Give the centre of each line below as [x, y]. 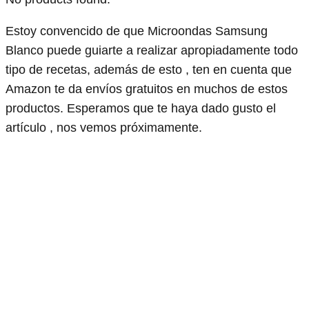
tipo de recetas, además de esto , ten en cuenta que [149, 70]
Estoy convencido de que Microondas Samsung [137, 31]
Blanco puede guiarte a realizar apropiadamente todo [152, 51]
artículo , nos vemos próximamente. [104, 128]
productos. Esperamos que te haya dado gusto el [141, 109]
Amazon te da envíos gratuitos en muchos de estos [147, 89]
